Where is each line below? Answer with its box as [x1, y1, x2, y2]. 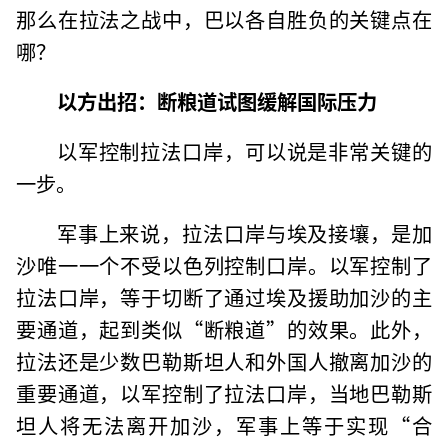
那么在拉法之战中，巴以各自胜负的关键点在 [16, 3, 432, 34]
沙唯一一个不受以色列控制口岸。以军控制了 [16, 249, 432, 280]
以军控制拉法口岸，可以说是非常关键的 [56, 135, 432, 166]
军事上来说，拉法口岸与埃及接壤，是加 [56, 217, 432, 248]
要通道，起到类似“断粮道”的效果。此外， [16, 313, 432, 344]
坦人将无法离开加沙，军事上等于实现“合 [16, 409, 432, 440]
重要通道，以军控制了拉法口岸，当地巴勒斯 [16, 377, 432, 408]
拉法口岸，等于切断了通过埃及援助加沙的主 [16, 281, 432, 312]
